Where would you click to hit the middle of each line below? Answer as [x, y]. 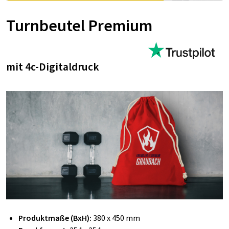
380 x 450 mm [117, 217]
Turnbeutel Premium [79, 25]
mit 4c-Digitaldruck [53, 66]
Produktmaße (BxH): [56, 217]
